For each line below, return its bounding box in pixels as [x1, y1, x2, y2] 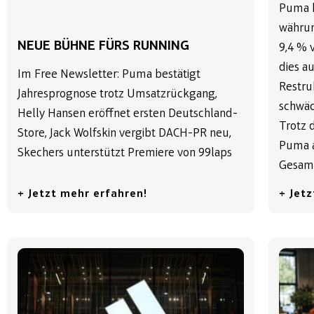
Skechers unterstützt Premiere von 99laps [18, 146, 232, 160]
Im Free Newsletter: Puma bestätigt [18, 67, 200, 81]
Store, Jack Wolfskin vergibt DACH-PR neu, [18, 126, 231, 140]
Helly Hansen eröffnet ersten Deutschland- [18, 107, 238, 121]
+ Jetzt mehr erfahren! [18, 189, 147, 200]
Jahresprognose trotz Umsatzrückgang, [18, 87, 217, 101]
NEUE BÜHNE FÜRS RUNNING [18, 39, 189, 53]
